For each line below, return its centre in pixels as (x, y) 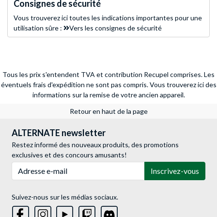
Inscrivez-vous (175, 170)
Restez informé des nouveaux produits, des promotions (95, 144)
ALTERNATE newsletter (59, 132)
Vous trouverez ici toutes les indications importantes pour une (108, 17)
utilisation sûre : (39, 28)
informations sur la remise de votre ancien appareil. (108, 94)
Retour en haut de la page (108, 111)
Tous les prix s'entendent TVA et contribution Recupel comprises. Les (108, 74)
